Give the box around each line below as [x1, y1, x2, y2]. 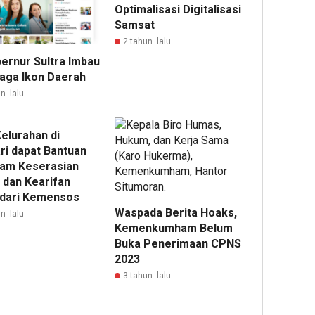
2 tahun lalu [123, 37, 172, 46]
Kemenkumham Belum [115, 221, 233, 235]
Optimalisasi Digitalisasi [115, 3, 242, 16]
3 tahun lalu [123, 270, 172, 281]
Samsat [115, 18, 155, 32]
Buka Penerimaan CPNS [115, 236, 242, 250]
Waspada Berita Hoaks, [115, 205, 238, 219]
